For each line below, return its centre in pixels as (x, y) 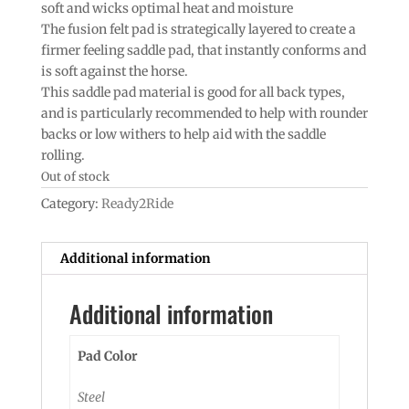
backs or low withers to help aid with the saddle (183, 134)
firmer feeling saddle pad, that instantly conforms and (203, 50)
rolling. (63, 155)
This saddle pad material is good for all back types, (193, 92)
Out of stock (75, 176)
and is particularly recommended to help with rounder (204, 113)
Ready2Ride (137, 203)
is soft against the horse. (114, 71)
